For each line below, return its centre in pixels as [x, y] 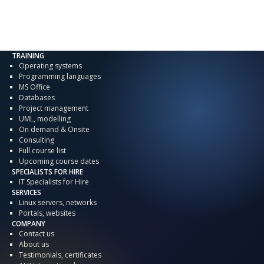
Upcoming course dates [59, 161]
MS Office [34, 87]
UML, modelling [45, 119]
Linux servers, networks [58, 203]
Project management [54, 108]
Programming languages [60, 77]
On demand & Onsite [54, 130]
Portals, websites [47, 213]
